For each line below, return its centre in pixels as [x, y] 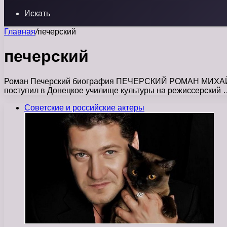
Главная [20, 32]
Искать [37, 13]
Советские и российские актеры [84, 107]
